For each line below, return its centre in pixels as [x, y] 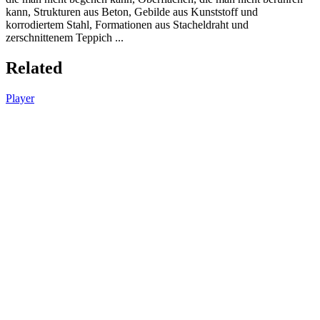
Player [20, 98]
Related [34, 67]
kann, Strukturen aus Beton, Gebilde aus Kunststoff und [132, 11]
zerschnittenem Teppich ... [65, 37]
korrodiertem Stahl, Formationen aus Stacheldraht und [127, 24]
